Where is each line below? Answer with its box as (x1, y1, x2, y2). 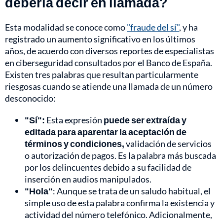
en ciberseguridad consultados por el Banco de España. (5, 57, 212, 69)
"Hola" (25, 185, 53, 197)
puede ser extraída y (104, 114, 186, 126)
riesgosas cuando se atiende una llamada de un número (5, 81, 213, 92)
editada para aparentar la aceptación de (25, 126, 186, 138)
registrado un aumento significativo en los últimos (5, 34, 195, 45)
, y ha (179, 22, 198, 33)
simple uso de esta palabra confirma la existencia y (25, 197, 215, 209)
